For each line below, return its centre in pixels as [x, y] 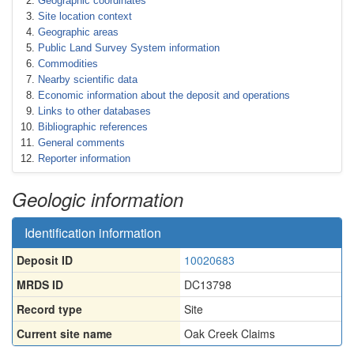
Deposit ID [45, 260]
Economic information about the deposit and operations [164, 95]
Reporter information [84, 158]
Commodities [68, 64]
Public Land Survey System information [129, 48]
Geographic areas [78, 32]
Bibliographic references [93, 127]
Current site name [64, 333]
